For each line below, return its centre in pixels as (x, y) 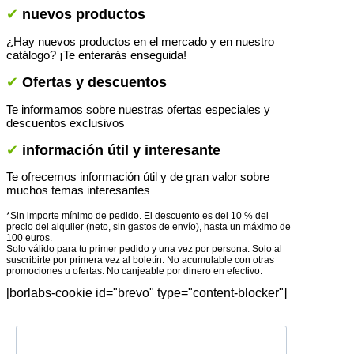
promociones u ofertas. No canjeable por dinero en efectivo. (134, 271)
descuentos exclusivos (66, 122)
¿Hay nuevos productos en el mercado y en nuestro (140, 42)
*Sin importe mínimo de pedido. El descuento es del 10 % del (137, 216)
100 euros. (29, 238)
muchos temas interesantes (80, 190)
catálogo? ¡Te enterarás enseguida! (96, 55)
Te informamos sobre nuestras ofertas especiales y (138, 109)
